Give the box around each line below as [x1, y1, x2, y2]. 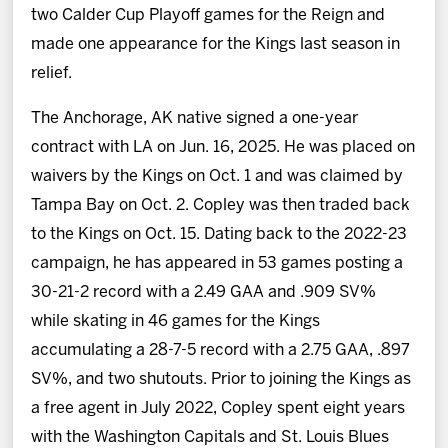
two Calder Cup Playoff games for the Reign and [31, 7, 386, 23]
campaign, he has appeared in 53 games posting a [31, 255, 404, 271]
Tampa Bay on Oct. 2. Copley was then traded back [31, 197, 411, 213]
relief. [31, 65, 75, 81]
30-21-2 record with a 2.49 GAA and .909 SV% [31, 284, 377, 300]
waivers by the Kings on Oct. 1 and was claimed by [31, 168, 404, 184]
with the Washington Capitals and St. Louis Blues [31, 429, 390, 445]
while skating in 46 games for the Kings [31, 313, 321, 329]
